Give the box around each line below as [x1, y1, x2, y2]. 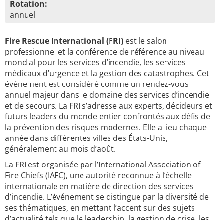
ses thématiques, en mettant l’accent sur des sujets [5, 202, 195, 213]
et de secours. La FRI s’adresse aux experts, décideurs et [5, 100, 212, 111]
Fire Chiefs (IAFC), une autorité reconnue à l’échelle [5, 170, 192, 181]
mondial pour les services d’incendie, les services [5, 57, 186, 68]
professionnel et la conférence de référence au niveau [5, 46, 204, 57]
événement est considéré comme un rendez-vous [5, 79, 189, 89]
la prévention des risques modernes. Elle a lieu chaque [5, 122, 207, 133]
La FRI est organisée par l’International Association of [5, 159, 200, 170]
